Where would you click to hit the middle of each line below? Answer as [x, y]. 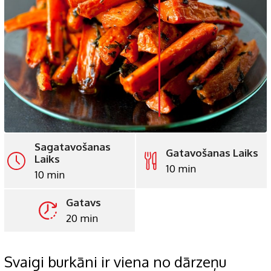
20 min [82, 218]
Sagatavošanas [73, 146]
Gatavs [83, 202]
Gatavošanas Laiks [212, 152]
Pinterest [182, 70]
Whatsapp [186, 43]
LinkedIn [181, 17]
